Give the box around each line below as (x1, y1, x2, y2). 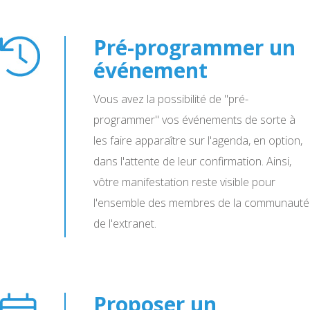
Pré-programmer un (93, 33, 295, 62)
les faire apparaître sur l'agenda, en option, (93, 133, 302, 148)
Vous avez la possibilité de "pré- (93, 91, 248, 107)
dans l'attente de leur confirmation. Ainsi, (93, 154, 291, 169)
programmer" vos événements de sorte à (93, 112, 295, 127)
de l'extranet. (93, 216, 156, 231)
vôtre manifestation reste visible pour (93, 174, 275, 190)
